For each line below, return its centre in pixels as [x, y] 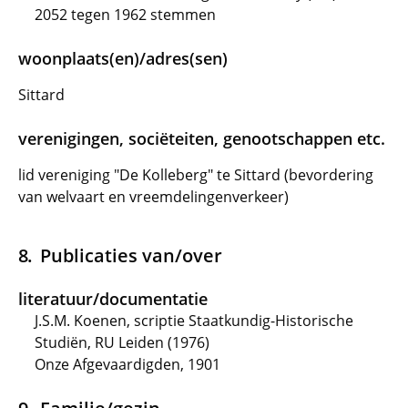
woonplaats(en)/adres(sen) [123, 58]
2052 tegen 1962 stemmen [125, 15]
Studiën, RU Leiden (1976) [122, 342]
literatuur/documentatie [113, 299]
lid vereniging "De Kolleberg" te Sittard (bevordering [196, 175]
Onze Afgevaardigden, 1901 [127, 364]
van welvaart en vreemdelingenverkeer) [153, 197]
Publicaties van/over [131, 255]
